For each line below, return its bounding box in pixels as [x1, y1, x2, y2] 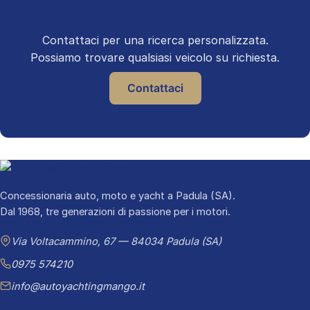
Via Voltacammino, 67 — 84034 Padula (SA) [11, 235, 221, 248]
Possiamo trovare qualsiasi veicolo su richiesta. [30, 51, 280, 64]
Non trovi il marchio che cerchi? [36, 3, 274, 25]
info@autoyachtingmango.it [11, 280, 145, 293]
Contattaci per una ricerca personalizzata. [42, 33, 268, 47]
